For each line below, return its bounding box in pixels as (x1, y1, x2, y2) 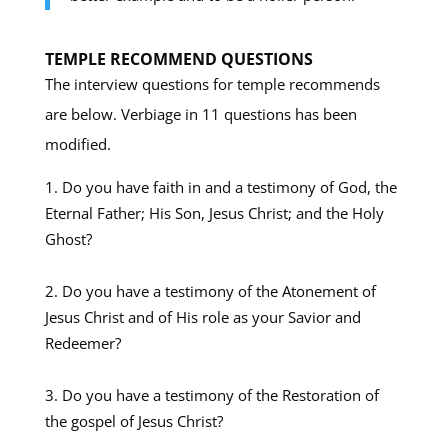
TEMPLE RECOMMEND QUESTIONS (44, 47, 313, 70)
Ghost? (44, 228, 92, 249)
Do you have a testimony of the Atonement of (61, 280, 376, 301)
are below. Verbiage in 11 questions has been (44, 103, 357, 124)
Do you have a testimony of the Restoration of (61, 384, 379, 405)
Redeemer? (44, 332, 121, 353)
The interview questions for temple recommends (44, 73, 380, 94)
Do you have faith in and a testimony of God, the (61, 176, 397, 197)
